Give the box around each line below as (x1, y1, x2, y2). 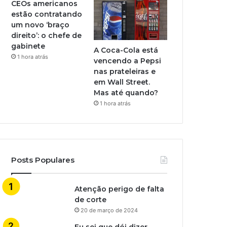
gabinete (11, 42, 46, 51)
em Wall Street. (94, 77, 150, 87)
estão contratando (11, 10, 83, 19)
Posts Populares (11, 155, 75, 165)
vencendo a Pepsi (94, 56, 162, 65)
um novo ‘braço (11, 20, 70, 29)
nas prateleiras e (94, 66, 156, 76)
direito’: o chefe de (11, 31, 82, 40)
